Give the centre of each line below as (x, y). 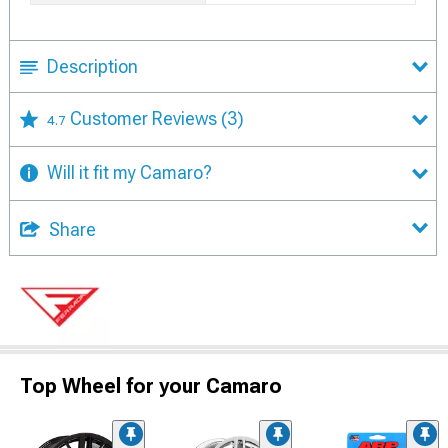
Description (92, 67)
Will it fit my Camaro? (129, 173)
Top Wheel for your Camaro (151, 386)
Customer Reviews (145, 119)
